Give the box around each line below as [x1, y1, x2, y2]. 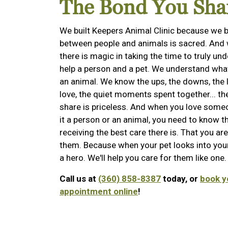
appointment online [60, 186, 138, 197]
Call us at [60, 174, 98, 184]
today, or [161, 174, 200, 184]
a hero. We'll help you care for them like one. [60, 153, 226, 163]
